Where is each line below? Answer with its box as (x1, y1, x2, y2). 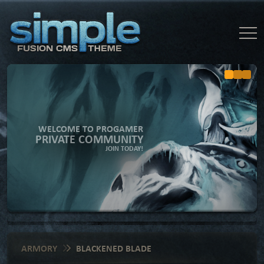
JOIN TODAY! (105, 144, 143, 153)
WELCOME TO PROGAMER (38, 122, 143, 135)
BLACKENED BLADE (76, 241, 151, 255)
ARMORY (21, 241, 57, 255)
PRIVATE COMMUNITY (35, 131, 143, 147)
